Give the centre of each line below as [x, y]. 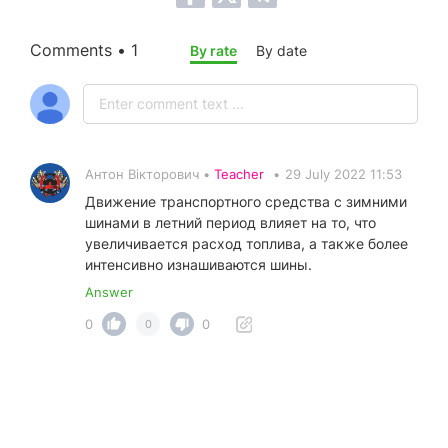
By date [281, 50]
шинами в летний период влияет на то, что [230, 222]
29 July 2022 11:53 [343, 173]
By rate [213, 50]
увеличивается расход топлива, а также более [246, 243]
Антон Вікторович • [149, 173]
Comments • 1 [84, 49]
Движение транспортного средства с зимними [246, 201]
